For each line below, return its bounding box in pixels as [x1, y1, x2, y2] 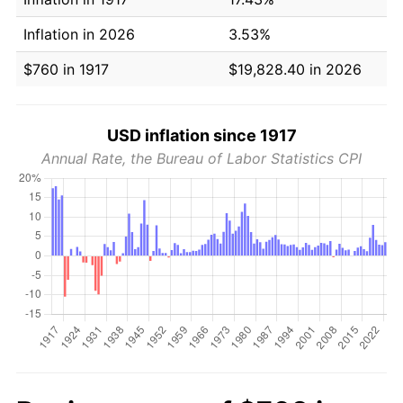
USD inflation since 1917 [106, 125, 297, 145]
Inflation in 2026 [23, 24, 135, 43]
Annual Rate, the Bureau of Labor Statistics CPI [41, 148, 362, 167]
